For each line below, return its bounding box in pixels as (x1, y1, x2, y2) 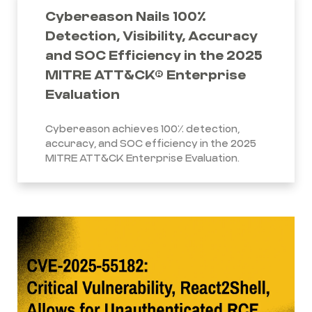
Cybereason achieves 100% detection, (45, 122, 240, 134)
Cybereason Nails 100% (45, 7, 206, 24)
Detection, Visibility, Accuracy (45, 26, 258, 43)
